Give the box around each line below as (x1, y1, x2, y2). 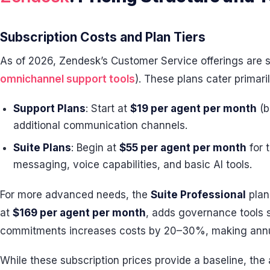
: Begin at (71, 142, 120, 154)
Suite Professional (151, 188, 246, 201)
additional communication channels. (13, 119, 188, 131)
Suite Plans (13, 142, 72, 154)
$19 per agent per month (130, 102, 257, 115)
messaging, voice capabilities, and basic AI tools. (13, 159, 253, 171)
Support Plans (13, 102, 86, 115)
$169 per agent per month (13, 206, 146, 219)
